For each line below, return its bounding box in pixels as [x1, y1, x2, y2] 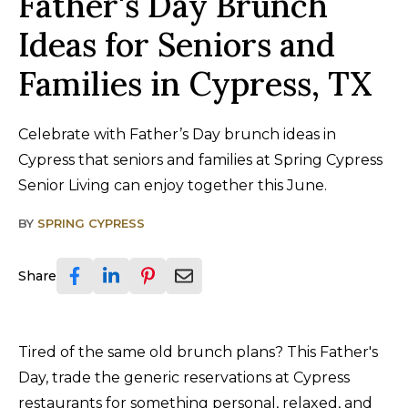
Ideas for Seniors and [18, 23, 335, 66]
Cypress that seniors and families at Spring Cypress [18, 150, 382, 168]
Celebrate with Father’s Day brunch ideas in [18, 125, 336, 143]
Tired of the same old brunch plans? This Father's [18, 342, 378, 361]
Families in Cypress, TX [18, 62, 372, 105]
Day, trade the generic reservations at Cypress [18, 368, 350, 386]
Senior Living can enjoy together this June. [18, 176, 327, 194]
